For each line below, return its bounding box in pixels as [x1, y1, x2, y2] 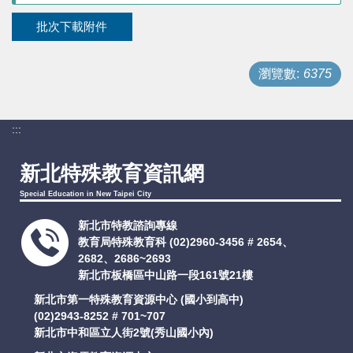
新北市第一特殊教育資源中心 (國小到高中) [34, 293, 244, 306]
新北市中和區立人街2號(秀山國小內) [34, 326, 214, 339]
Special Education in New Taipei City [20, 190, 151, 198]
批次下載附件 [36, 20, 108, 33]
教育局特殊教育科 [78, 236, 166, 248]
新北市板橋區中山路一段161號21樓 [78, 269, 253, 281]
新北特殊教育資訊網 [20, 162, 204, 185]
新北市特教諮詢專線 [78, 219, 177, 232]
